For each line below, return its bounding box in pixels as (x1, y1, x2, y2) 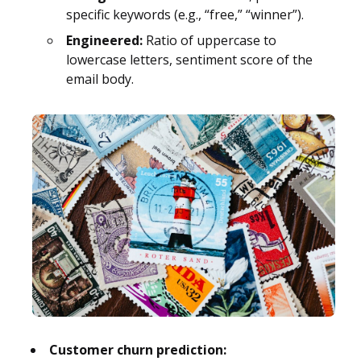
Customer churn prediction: (49, 340, 226, 359)
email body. (66, 69, 134, 88)
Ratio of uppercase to (143, 31, 276, 49)
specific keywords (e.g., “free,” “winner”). (66, 5, 304, 23)
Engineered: (66, 31, 143, 49)
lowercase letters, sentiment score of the (66, 50, 313, 68)
